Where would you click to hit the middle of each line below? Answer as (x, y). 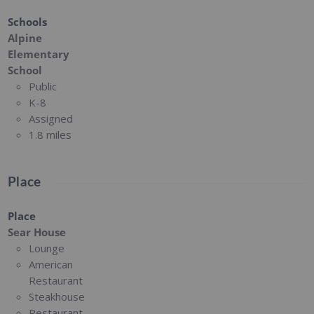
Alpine (25, 37)
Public (43, 86)
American (51, 264)
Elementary (39, 54)
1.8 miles (50, 134)
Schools (28, 21)
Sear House (37, 232)
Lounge (47, 248)
